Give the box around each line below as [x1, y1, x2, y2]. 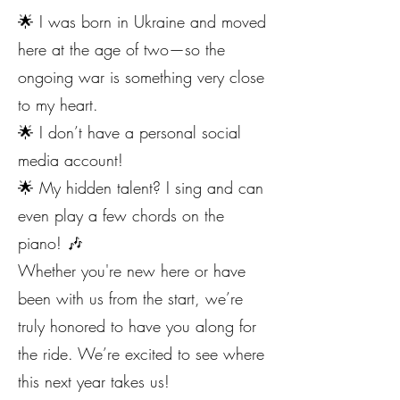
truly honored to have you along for [18, 315, 256, 337]
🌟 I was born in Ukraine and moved [18, 11, 266, 32]
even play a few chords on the [18, 204, 224, 226]
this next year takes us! [18, 371, 170, 392]
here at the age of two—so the [18, 38, 225, 60]
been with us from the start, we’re [18, 287, 243, 309]
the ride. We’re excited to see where [18, 343, 264, 364]
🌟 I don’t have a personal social [18, 121, 241, 143]
